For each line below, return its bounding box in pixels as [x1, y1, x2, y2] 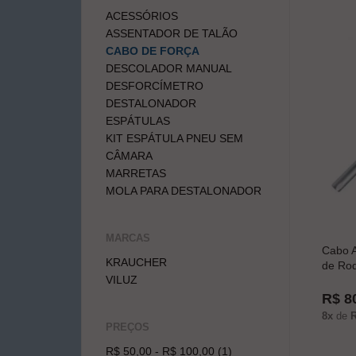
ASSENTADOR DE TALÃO [106, 26, 238, 40]
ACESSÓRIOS [106, 9, 178, 22]
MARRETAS [106, 166, 166, 180]
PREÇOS [106, 320, 149, 333]
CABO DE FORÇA [106, 44, 199, 57]
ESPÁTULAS [106, 114, 170, 127]
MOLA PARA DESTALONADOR [106, 184, 261, 197]
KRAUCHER [106, 255, 167, 269]
